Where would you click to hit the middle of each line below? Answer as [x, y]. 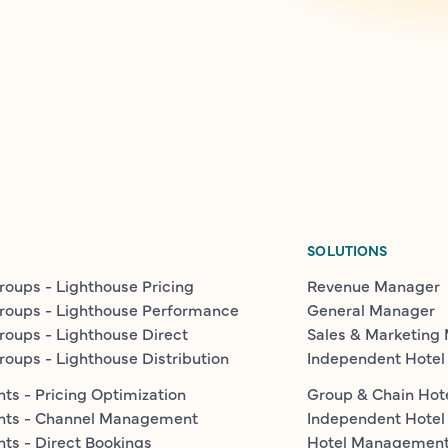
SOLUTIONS [347, 250]
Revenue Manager [374, 285]
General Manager [371, 309]
